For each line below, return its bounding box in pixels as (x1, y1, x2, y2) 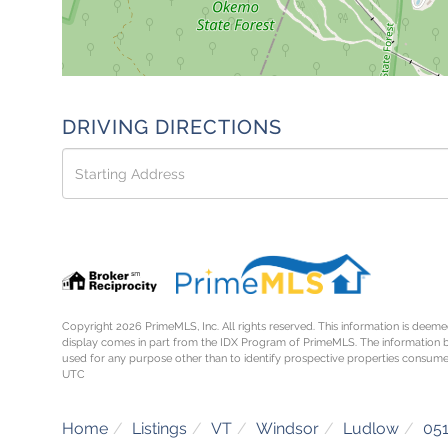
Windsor (256, 418, 319, 438)
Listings (132, 418, 187, 438)
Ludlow (343, 418, 399, 438)
